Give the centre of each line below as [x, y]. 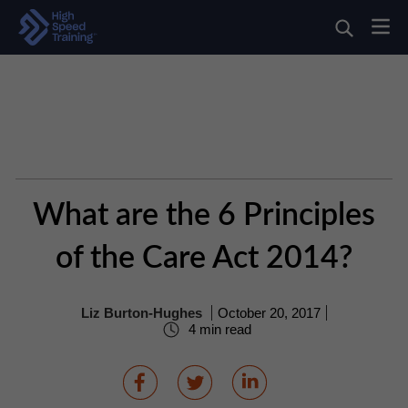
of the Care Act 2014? [204, 259]
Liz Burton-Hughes [142, 313]
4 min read [218, 330]
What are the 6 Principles [204, 216]
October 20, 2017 [269, 313]
